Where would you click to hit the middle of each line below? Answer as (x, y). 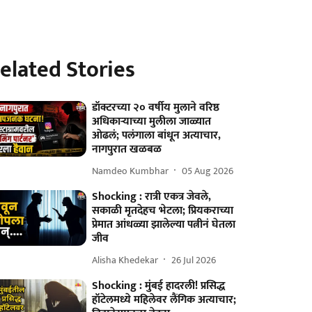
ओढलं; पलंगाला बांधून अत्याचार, (157, 135)
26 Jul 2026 (194, 260)
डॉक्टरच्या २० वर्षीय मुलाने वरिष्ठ (156, 108)
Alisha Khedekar (125, 260)
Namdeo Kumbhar (131, 171)
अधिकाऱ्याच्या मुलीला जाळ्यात (152, 122)
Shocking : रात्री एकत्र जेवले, (152, 197)
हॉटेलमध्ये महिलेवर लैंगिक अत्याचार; (164, 300)
